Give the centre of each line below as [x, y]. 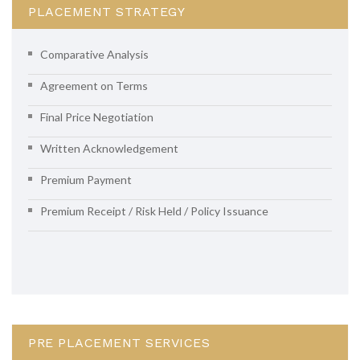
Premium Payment [86, 180]
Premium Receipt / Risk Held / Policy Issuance [154, 211]
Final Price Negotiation [97, 117]
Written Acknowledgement [109, 148]
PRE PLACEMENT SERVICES [119, 343]
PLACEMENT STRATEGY [106, 12]
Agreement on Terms [94, 86]
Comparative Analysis [94, 54]
